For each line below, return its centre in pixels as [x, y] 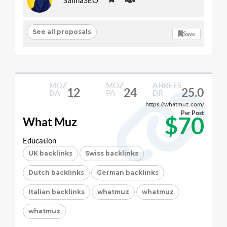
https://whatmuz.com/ [175, 104]
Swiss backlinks [112, 153]
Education [40, 141]
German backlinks [128, 173]
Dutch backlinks [56, 173]
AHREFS [167, 85]
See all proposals [62, 31]
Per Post [193, 113]
